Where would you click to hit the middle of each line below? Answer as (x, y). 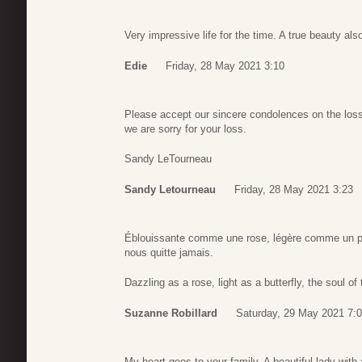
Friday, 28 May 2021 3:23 (294, 189)
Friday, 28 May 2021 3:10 (225, 65)
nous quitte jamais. (169, 252)
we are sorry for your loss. (185, 128)
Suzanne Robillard (171, 313)
